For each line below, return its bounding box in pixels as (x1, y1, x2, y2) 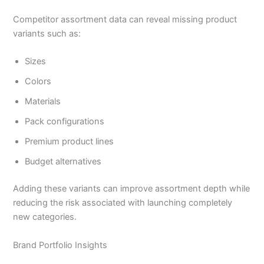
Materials (25, 96, 61, 107)
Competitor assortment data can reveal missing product (13, 14, 237, 25)
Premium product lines (25, 136, 114, 147)
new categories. (13, 212, 77, 223)
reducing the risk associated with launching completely (13, 197, 233, 209)
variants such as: (13, 28, 81, 39)
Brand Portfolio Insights (13, 239, 108, 250)
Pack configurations (25, 116, 105, 127)
